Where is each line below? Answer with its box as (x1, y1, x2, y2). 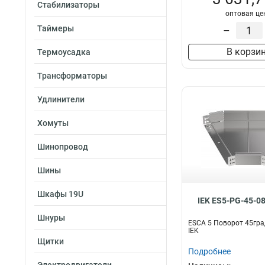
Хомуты (37, 118, 69, 128)
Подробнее (188, 247, 231, 256)
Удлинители (37, 95, 85, 104)
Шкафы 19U (37, 189, 83, 199)
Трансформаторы (37, 71, 107, 80)
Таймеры (37, 24, 74, 33)
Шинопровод (37, 142, 88, 151)
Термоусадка (37, 47, 91, 57)
